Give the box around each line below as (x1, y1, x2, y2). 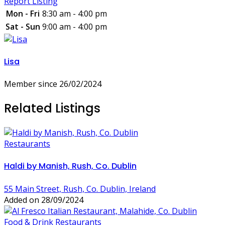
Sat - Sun (6, 21, 40, 32)
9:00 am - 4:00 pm (42, 21, 107, 32)
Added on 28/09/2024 (4, 194, 83, 205)
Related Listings (4, 100, 100, 117)
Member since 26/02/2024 (4, 78, 101, 90)
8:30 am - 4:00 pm (42, 8, 107, 19)
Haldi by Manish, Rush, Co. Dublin (4, 160, 137, 172)
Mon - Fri (6, 8, 40, 19)
